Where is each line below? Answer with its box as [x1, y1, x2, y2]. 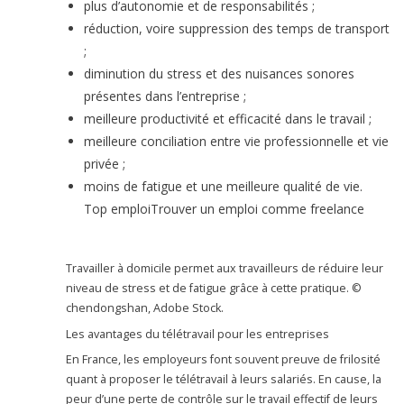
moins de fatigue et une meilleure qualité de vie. [84, 178, 363, 196]
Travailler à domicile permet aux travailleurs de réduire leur [66, 261, 384, 277]
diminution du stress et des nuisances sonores [84, 65, 355, 83]
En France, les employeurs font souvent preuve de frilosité [66, 352, 381, 368]
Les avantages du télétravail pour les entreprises [66, 326, 330, 342]
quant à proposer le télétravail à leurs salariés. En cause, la [66, 372, 382, 388]
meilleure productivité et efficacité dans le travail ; [84, 110, 387, 128]
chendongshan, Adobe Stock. [66, 300, 227, 317]
